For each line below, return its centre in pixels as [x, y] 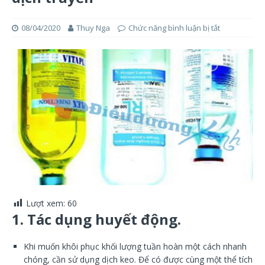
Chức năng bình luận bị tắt [174, 28]
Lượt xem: [46, 203]
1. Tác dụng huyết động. [96, 219]
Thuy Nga [93, 28]
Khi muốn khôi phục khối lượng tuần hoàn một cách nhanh [135, 246]
